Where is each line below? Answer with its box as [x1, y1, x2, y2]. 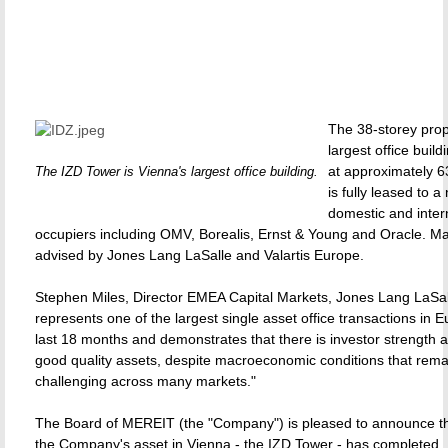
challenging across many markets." [35, 373, 256, 389]
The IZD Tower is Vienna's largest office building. [35, 164, 318, 179]
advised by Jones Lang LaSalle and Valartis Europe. [35, 247, 364, 263]
